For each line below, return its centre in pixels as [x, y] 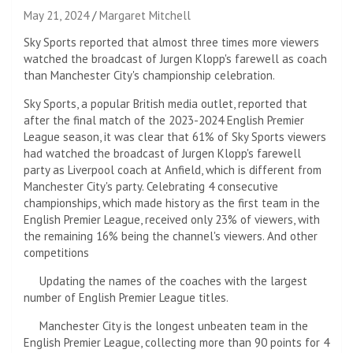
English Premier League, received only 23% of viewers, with [172, 219]
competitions [56, 252]
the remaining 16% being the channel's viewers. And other [171, 236]
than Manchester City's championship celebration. [149, 75]
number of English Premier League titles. [126, 297]
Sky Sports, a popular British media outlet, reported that [165, 103]
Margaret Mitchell [145, 15]
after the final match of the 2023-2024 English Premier [164, 120]
